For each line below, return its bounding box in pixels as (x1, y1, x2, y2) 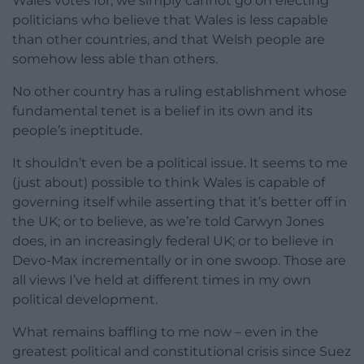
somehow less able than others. (12, 50, 218, 67)
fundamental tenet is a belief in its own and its (12, 102, 313, 119)
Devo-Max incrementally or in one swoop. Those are (12, 252, 346, 268)
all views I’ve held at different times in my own (12, 271, 311, 288)
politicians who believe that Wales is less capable (12, 11, 328, 28)
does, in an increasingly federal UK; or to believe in (12, 232, 334, 249)
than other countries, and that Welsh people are (12, 31, 325, 47)
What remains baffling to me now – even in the (12, 323, 318, 340)
